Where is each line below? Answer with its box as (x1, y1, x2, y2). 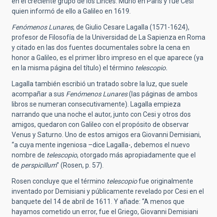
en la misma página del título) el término (12, 63, 135, 72)
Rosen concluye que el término (12, 177, 107, 185)
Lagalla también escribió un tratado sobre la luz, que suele (12, 79, 188, 88)
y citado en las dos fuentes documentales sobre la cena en (12, 43, 190, 51)
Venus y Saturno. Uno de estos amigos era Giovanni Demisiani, (12, 130, 201, 139)
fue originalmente (139, 177, 193, 185)
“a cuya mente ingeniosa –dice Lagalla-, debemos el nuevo (12, 140, 190, 149)
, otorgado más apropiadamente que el (77, 151, 196, 159)
